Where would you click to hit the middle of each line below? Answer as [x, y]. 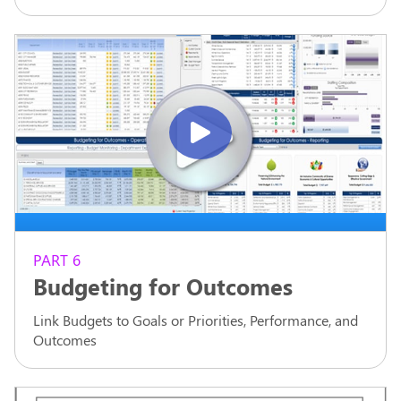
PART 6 [57, 259]
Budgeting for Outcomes [163, 286]
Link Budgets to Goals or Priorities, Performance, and [196, 320]
